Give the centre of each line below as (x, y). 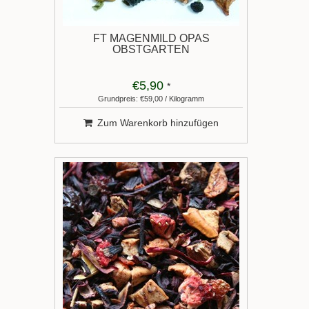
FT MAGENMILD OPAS (151, 38)
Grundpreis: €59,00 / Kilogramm (151, 99)
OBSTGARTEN (151, 49)
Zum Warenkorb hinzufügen (158, 123)
